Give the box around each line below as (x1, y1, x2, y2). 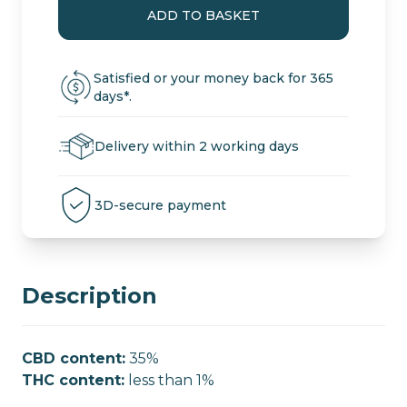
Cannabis (57, 39, 123, 57)
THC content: (22, 372, 124, 390)
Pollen (57, 61, 105, 79)
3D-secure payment (94, 197, 226, 214)
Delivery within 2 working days (94, 138, 299, 155)
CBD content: (22, 350, 125, 368)
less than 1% (124, 372, 214, 390)
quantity (57, 83, 119, 101)
